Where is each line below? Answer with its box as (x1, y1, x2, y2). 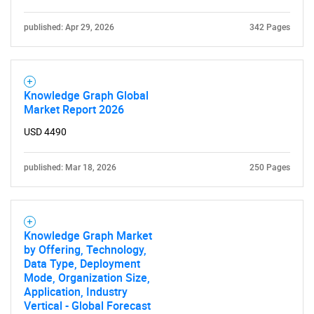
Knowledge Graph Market (24, 228, 152, 243)
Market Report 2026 (24, 102, 124, 117)
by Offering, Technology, (24, 242, 146, 257)
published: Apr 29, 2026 (24, 22, 114, 32)
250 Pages (250, 163, 290, 172)
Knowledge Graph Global (24, 88, 149, 103)
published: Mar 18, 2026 (24, 163, 116, 172)
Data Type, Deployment (24, 256, 140, 271)
